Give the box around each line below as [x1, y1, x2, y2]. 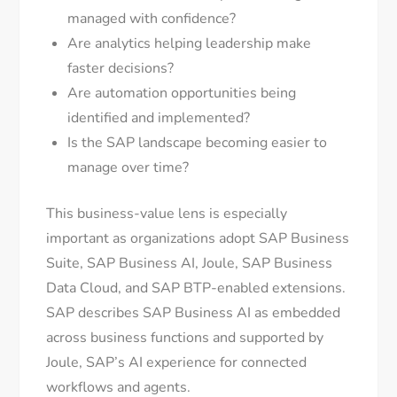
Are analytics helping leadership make [67, 34, 312, 54]
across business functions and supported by [46, 328, 324, 348]
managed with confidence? [67, 9, 237, 29]
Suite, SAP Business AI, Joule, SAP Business [46, 253, 333, 274]
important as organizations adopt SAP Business [46, 229, 350, 249]
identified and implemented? [67, 108, 251, 128]
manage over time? [67, 158, 190, 178]
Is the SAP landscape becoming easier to [67, 133, 328, 153]
